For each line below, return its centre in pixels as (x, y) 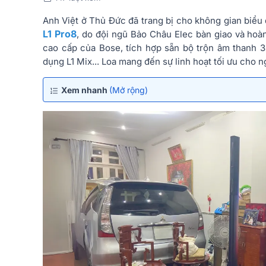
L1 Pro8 (60, 34)
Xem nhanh (85, 90)
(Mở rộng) (129, 90)
